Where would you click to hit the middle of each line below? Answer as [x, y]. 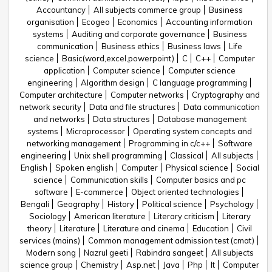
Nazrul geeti [106, 253]
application [64, 70]
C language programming [199, 83]
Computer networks [147, 95]
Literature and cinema [144, 228]
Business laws [194, 46]
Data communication [222, 107]
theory [39, 228]
